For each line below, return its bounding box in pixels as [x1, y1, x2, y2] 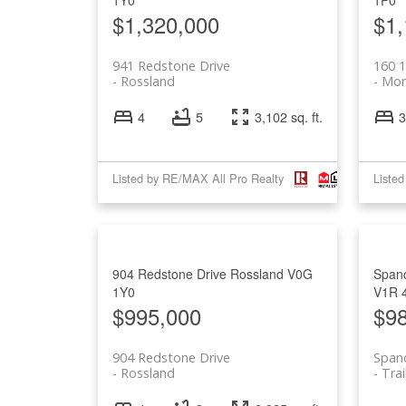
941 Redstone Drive [111, 56, 230, 74]
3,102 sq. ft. [254, 106, 323, 126]
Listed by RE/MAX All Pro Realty [111, 169, 284, 188]
